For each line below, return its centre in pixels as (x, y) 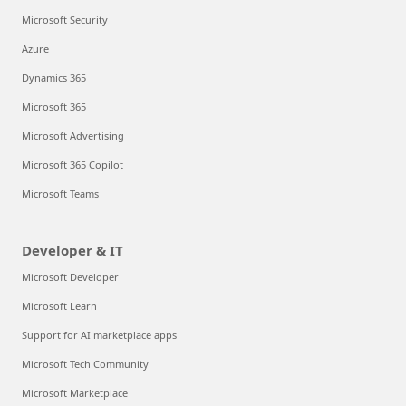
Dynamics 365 (54, 77)
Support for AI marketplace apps (99, 335)
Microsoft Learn (59, 306)
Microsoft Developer (70, 277)
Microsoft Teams (60, 193)
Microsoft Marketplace (75, 393)
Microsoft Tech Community (85, 364)
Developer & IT (72, 250)
